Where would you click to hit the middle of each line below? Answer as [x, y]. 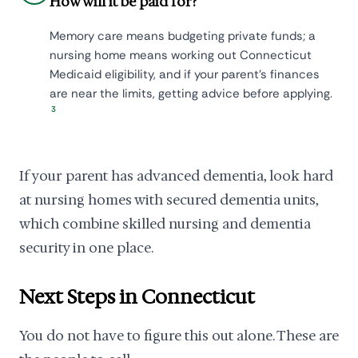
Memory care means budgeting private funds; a [183, 36]
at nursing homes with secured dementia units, [169, 200]
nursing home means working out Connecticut [181, 56]
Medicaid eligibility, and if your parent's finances [185, 75]
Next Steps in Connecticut [137, 298]
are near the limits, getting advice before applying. [191, 94]
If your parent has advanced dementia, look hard [176, 176]
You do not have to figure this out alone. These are [179, 336]
